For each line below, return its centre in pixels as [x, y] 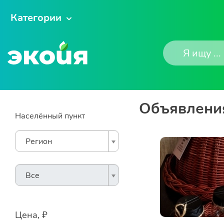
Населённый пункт [50, 116]
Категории [36, 18]
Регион [39, 141]
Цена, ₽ [31, 215]
